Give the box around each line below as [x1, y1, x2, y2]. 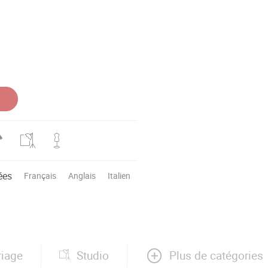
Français [24, 169, 56, 181]
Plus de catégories [169, 247, 263, 263]
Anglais [68, 169, 96, 181]
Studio [77, 248, 109, 264]
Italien [108, 169, 130, 181]
